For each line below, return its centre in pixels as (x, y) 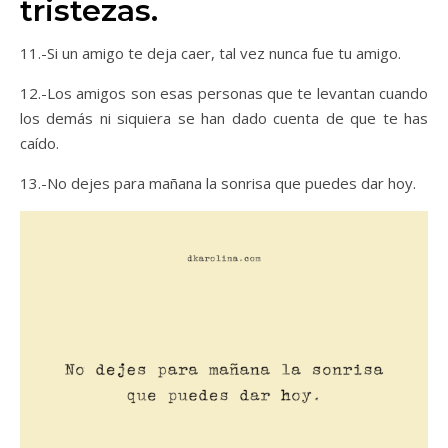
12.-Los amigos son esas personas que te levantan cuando (224, 93)
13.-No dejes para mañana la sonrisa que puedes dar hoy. (218, 183)
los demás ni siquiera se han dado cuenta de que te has (224, 118)
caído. (39, 143)
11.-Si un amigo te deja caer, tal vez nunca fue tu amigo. (210, 53)
